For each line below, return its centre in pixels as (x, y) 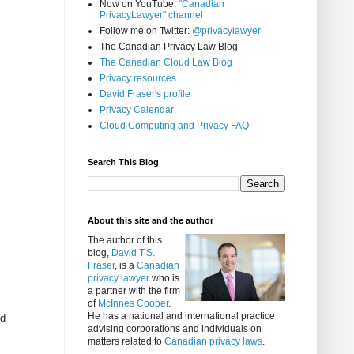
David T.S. (133, 253)
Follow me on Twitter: (146, 31)
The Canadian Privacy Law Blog (169, 47)
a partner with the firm (134, 291)
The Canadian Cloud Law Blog (166, 63)
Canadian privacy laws (213, 342)
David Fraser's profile (145, 94)
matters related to (126, 342)
